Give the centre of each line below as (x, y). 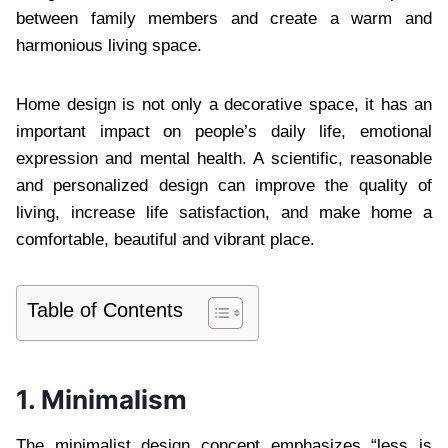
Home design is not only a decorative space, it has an (224, 104)
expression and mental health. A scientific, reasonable (224, 158)
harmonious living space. (109, 45)
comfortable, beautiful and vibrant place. (165, 239)
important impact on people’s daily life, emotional (224, 131)
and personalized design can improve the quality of (224, 185)
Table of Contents (105, 309)
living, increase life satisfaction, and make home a (224, 212)
